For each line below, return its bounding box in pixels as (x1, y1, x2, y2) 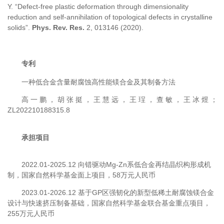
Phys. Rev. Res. (32, 23, 84, 31)
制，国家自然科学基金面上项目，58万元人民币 (7, 170, 155, 179)
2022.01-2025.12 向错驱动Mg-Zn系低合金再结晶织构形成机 (21, 160, 211, 168)
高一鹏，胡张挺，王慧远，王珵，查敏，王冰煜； (21, 95, 217, 103)
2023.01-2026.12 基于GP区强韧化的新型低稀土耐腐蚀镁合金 (21, 188, 214, 196)
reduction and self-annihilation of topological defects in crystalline (7, 12, 212, 21)
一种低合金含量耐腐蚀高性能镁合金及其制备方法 (21, 77, 175, 86)
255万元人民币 (7, 209, 54, 217)
